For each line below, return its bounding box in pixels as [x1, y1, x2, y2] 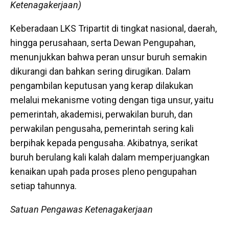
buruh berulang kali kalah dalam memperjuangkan [10, 151, 210, 163]
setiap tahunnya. [10, 180, 77, 191]
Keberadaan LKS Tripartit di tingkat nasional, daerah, [10, 22, 217, 34]
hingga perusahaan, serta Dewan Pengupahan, [10, 37, 195, 48]
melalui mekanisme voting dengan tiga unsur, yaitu [10, 94, 214, 105]
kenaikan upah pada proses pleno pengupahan [10, 166, 197, 177]
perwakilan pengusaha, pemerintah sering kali [10, 123, 194, 134]
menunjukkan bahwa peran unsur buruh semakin [10, 51, 207, 62]
